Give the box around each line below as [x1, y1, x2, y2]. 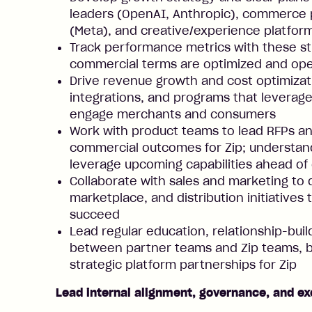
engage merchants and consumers [70, 107, 276, 121]
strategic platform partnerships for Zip [70, 258, 297, 272]
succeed [70, 208, 120, 221]
